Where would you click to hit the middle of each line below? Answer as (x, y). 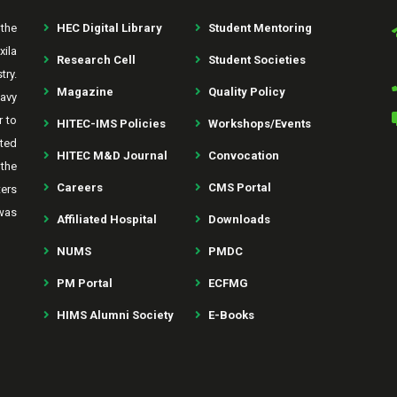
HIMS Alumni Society (115, 315)
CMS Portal (240, 187)
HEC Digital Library (109, 28)
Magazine (85, 92)
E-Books (231, 315)
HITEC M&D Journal (112, 156)
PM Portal (85, 283)
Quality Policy (247, 92)
